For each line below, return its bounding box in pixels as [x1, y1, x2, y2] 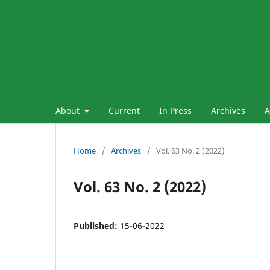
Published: [74, 219, 120, 231]
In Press [159, 104, 192, 116]
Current [108, 104, 140, 116]
